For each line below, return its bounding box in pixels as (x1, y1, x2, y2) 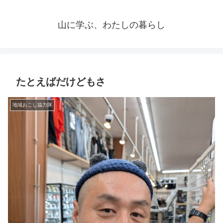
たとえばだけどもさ (16, 76, 106, 88)
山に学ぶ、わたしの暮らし (58, 20, 165, 30)
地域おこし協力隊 (12, 102, 52, 108)
